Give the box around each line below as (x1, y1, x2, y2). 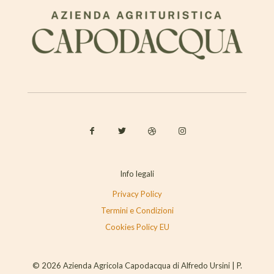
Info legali (120, 169, 154, 179)
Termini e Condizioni (100, 206, 174, 216)
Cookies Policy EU (105, 222, 169, 232)
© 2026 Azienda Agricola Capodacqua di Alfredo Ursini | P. (32, 261, 242, 271)
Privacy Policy (112, 189, 162, 199)
